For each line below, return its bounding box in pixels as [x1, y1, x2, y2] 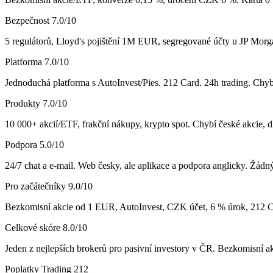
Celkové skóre [5, 222, 60, 233]
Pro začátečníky [5, 180, 66, 191]
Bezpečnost [5, 15, 49, 26]
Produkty [5, 97, 40, 108]
